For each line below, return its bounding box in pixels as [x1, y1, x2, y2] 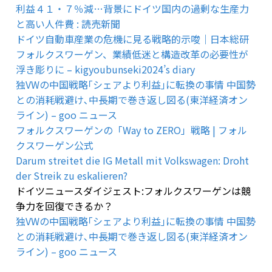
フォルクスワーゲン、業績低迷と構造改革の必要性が [16, 47, 248, 62]
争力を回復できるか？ [16, 199, 113, 214]
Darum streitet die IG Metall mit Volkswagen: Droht [16, 153, 249, 168]
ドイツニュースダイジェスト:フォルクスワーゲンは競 [16, 183, 251, 199]
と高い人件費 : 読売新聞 [16, 16, 120, 32]
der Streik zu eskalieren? [16, 168, 127, 183]
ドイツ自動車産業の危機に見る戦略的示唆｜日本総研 [16, 32, 249, 47]
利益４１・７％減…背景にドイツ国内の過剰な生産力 [16, 1, 249, 16]
